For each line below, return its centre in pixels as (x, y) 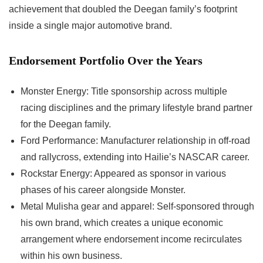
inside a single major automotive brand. (90, 26)
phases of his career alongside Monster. (103, 190)
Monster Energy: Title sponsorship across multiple (124, 92)
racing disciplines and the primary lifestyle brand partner (136, 108)
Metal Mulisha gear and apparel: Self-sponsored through (137, 207)
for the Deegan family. (66, 124)
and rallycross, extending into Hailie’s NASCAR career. (135, 157)
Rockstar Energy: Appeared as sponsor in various (123, 174)
